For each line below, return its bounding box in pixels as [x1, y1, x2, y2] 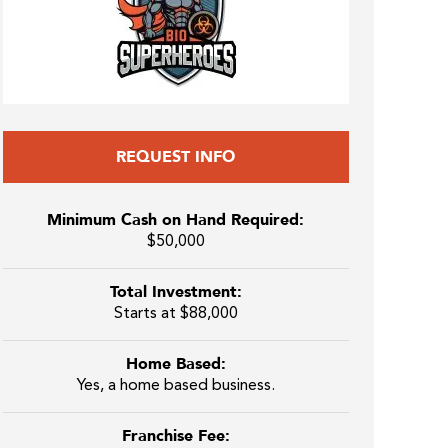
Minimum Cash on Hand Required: [47, 209, 304, 231]
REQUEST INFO [116, 146, 235, 168]
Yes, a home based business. [76, 378, 275, 394]
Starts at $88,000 [113, 306, 238, 322]
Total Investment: [109, 281, 242, 303]
